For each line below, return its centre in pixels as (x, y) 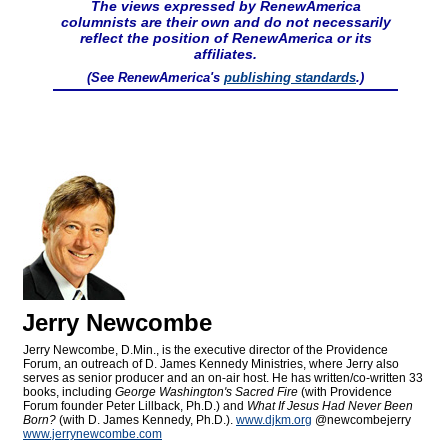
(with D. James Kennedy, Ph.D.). (146, 420)
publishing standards (290, 78)
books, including (69, 392)
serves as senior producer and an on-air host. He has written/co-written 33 (223, 378)
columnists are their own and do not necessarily (225, 22)
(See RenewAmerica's (155, 78)
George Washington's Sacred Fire (206, 392)
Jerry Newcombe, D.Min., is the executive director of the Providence (205, 350)
